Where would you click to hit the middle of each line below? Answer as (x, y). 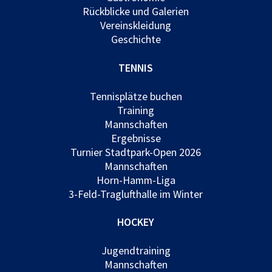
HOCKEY (136, 222)
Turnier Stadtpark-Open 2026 (136, 152)
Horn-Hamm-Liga (136, 180)
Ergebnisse (136, 138)
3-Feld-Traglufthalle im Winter (136, 194)
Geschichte (136, 39)
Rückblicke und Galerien (136, 11)
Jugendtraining (136, 251)
